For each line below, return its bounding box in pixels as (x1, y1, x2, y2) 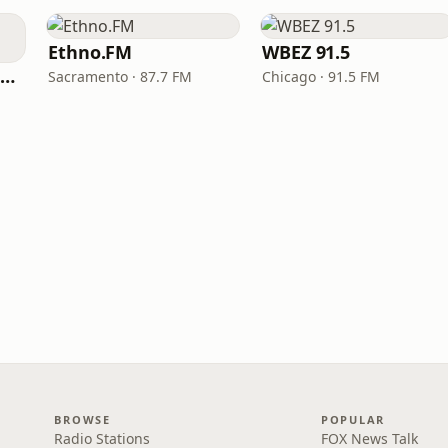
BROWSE (54, 412, 111, 427)
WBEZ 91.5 (262, 40, 351, 64)
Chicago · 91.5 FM (262, 67, 380, 86)
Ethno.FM (48, 40, 133, 64)
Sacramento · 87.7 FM (48, 67, 192, 86)
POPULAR (320, 412, 386, 427)
